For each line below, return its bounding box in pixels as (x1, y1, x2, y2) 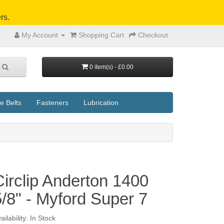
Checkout (138, 31, 168, 39)
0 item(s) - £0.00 (89, 63, 133, 70)
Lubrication (83, 98, 118, 106)
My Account (21, 31, 58, 39)
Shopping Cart (78, 31, 124, 39)
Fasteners (36, 98, 68, 106)
